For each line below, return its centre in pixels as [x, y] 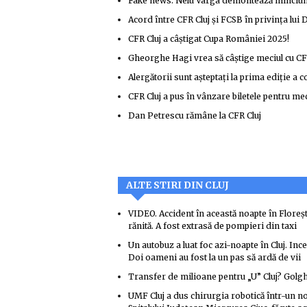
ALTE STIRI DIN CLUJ [177, 185]
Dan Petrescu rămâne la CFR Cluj [195, 115]
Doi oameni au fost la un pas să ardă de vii [214, 257]
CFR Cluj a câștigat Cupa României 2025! [209, 39]
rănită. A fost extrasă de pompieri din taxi [212, 226]
